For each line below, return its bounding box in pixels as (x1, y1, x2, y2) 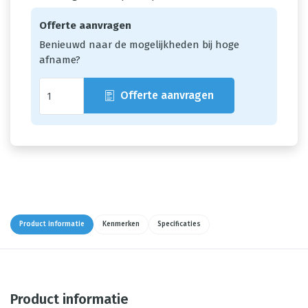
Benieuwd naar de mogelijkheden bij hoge (39, 38, 239, 51)
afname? (39, 54, 80, 66)
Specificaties (157, 220, 201, 228)
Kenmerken (102, 220, 140, 228)
